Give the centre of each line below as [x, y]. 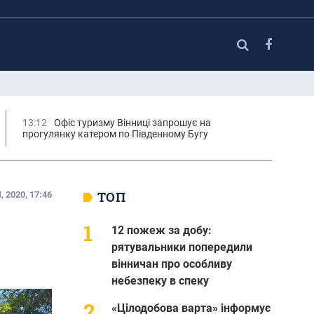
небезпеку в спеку [160, 280]
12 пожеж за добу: [161, 230]
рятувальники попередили [182, 247]
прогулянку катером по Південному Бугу [115, 134]
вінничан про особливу [171, 264]
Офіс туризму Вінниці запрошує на [132, 122]
